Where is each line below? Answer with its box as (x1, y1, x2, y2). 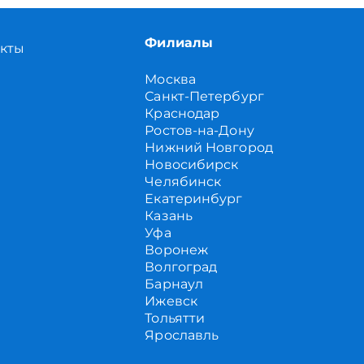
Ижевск (145, 293, 197, 309)
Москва (145, 71, 196, 87)
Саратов (145, 344, 201, 360)
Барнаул (145, 276, 204, 292)
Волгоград (145, 259, 218, 275)
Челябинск (145, 174, 222, 189)
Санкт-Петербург (145, 89, 264, 104)
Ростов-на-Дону (145, 123, 254, 138)
